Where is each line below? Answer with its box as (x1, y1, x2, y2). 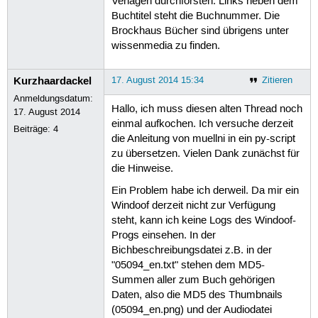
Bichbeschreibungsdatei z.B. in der (111, 244, 272, 258)
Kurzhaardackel (13, 73, 92, 88)
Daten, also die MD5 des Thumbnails (111, 289, 283, 302)
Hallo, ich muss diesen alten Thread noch (111, 103, 302, 116)
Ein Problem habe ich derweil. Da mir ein (111, 185, 299, 198)
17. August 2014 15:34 (111, 74, 204, 86)
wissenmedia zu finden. (111, 40, 220, 53)
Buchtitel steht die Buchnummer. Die (111, 10, 280, 23)
